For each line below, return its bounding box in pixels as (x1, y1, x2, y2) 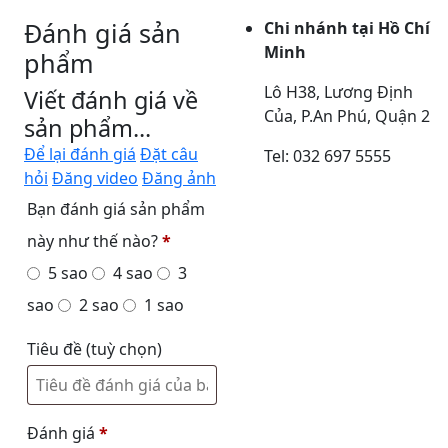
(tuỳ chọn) (86, 338, 162, 360)
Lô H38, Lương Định (264, 81, 414, 103)
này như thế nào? (27, 230, 162, 252)
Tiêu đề (27, 338, 86, 360)
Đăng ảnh (142, 167, 216, 189)
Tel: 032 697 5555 (264, 145, 392, 167)
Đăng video (52, 167, 138, 189)
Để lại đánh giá (24, 143, 136, 165)
